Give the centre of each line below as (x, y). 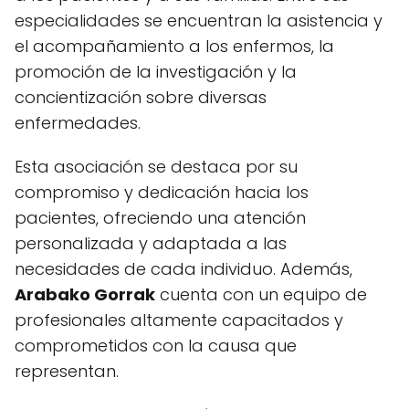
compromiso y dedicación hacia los (162, 192)
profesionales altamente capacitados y (179, 320)
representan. (67, 371)
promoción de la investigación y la (156, 72)
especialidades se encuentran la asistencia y (199, 21)
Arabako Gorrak (85, 294)
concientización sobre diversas (141, 97)
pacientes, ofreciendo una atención (160, 218)
